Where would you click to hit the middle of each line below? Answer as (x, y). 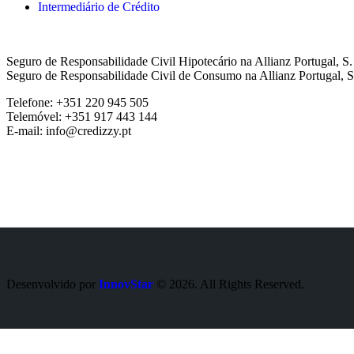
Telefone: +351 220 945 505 (77, 103)
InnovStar (126, 284)
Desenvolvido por (53, 284)
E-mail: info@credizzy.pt (69, 131)
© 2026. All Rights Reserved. (230, 284)
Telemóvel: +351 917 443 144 (82, 117)
